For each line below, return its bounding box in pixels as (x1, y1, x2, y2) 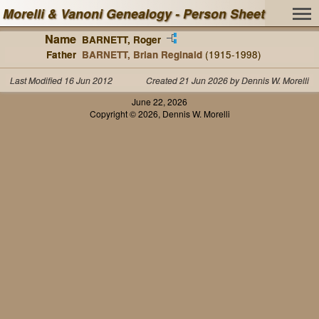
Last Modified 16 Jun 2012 (10, 73, 113, 86)
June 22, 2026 (132, 95, 187, 108)
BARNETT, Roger (81, 32, 161, 46)
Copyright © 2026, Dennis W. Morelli (89, 107, 230, 120)
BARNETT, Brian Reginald (81, 47, 202, 61)
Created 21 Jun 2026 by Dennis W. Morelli (145, 73, 309, 86)
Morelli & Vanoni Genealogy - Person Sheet (3, 4, 265, 22)
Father (46, 47, 76, 61)
